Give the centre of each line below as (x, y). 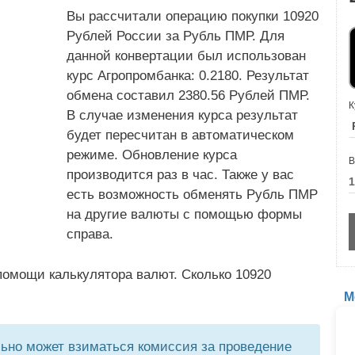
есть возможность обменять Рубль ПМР (192, 195)
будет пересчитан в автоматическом (180, 135)
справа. (90, 234)
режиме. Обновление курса (152, 155)
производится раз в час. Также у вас (180, 175)
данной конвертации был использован (186, 56)
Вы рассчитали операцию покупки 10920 (193, 16)
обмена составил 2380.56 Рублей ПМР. (188, 95)
